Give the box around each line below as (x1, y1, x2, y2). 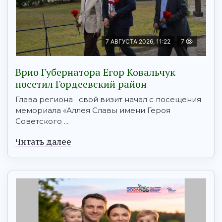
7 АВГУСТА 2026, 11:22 (106, 38, 170, 46)
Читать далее (15, 135, 71, 148)
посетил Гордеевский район (15, 77, 147, 91)
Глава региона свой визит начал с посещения (15, 95, 201, 105)
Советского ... (15, 116, 68, 126)
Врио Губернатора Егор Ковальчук (15, 65, 175, 79)
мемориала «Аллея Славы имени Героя (15, 106, 170, 115)
